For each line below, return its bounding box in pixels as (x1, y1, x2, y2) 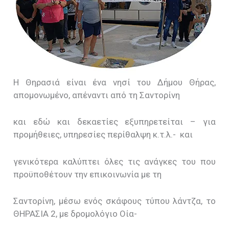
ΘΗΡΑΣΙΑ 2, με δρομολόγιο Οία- (13, 208, 138, 219)
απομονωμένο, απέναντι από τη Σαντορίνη (13, 90, 180, 101)
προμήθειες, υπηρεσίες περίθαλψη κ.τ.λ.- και (13, 129, 193, 140)
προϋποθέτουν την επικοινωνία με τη (13, 169, 162, 179)
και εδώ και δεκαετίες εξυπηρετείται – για (13, 117, 216, 127)
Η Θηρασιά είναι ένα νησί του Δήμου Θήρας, (13, 77, 216, 88)
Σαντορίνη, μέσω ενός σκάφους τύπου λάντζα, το (13, 195, 216, 206)
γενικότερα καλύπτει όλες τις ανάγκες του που (13, 156, 216, 167)
